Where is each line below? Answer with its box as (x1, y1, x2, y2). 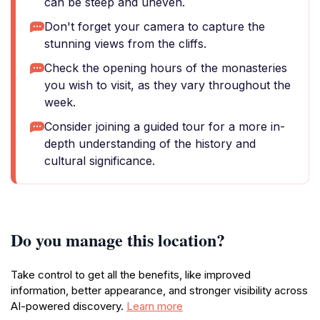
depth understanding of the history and (44, 136, 256, 151)
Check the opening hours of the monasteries (44, 61, 287, 75)
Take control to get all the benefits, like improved (11, 268, 251, 281)
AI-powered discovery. (11, 299, 126, 313)
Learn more (126, 299, 183, 313)
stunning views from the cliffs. (44, 36, 206, 51)
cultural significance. (44, 154, 155, 168)
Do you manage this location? (11, 227, 225, 252)
